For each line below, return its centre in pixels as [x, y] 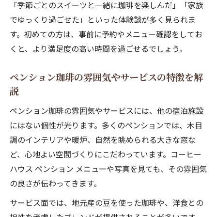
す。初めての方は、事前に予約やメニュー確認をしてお [106, 34]
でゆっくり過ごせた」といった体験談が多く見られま [103, 19]
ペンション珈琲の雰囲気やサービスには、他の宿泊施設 [107, 110]
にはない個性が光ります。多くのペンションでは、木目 [106, 125]
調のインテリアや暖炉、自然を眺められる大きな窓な [103, 139]
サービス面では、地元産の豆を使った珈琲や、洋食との [107, 202]
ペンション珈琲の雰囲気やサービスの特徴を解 [106, 77]
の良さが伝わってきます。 [55, 183]
